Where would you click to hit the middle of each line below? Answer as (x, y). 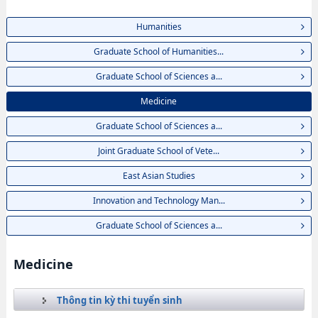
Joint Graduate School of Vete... (159, 151)
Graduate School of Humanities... (159, 51)
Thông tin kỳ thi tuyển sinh (119, 300)
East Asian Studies (159, 176)
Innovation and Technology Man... (159, 201)
